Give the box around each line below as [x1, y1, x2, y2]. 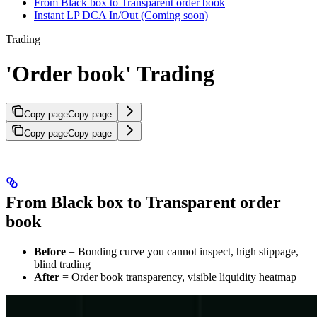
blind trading [34, 258, 91, 270]
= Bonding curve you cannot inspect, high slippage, [66, 245, 299, 258]
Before [34, 245, 66, 258]
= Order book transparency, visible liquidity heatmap [59, 270, 296, 283]
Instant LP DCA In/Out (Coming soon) [34, 8, 208, 21]
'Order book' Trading [6, 61, 214, 87]
